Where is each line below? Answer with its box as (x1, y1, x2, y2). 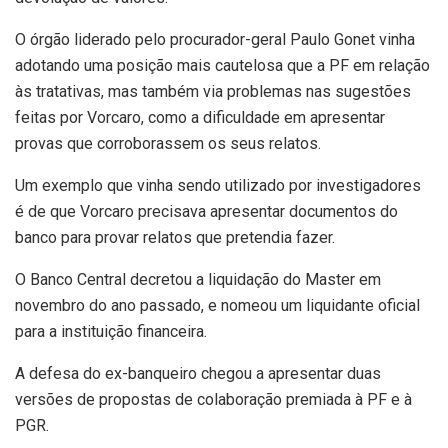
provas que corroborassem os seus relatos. (15, 133, 321, 153)
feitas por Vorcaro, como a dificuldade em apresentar (15, 107, 385, 127)
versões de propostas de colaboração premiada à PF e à (15, 389, 412, 409)
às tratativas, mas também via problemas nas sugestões (15, 81, 411, 101)
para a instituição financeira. (15, 321, 207, 341)
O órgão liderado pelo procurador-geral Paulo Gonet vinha (15, 29, 415, 49)
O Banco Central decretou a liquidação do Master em (15, 269, 381, 289)
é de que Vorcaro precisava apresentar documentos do (15, 201, 398, 221)
